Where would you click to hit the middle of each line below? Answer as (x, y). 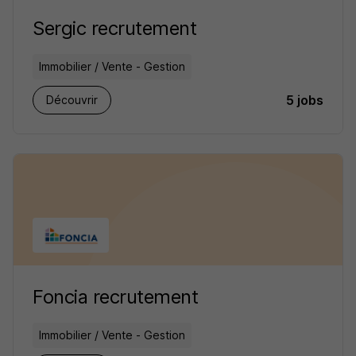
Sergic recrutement (115, 28)
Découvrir (72, 100)
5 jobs (305, 100)
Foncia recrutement (116, 297)
